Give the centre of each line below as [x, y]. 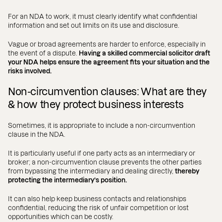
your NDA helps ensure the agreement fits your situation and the [109, 62]
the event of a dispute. [43, 53]
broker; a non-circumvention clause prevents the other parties [105, 162]
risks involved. [30, 71]
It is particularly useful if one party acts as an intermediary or [102, 153]
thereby [186, 171]
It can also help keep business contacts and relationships [97, 199]
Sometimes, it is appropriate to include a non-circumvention [102, 125]
